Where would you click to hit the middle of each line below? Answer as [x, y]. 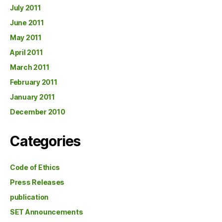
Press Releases [37, 182]
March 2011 [30, 67]
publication [29, 197]
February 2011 [34, 82]
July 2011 [26, 7]
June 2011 [27, 22]
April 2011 [27, 52]
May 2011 [26, 37]
